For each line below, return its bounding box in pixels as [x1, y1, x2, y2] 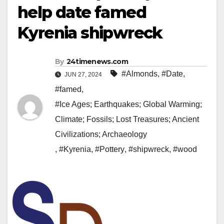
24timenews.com [66, 57, 128, 66]
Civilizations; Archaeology [55, 130, 147, 139]
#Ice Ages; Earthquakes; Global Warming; [55, 100, 202, 109]
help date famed [17, 2, 146, 22]
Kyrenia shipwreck [17, 23, 162, 43]
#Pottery [95, 145, 124, 154]
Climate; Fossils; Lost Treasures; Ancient [55, 115, 199, 124]
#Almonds [121, 69, 157, 78]
